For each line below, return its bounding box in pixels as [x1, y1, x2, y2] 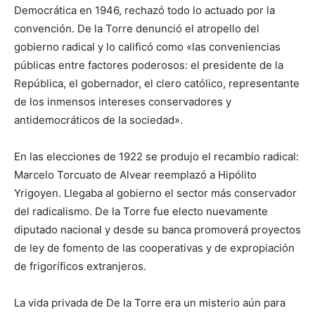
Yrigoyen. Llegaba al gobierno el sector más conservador [14, 186, 297, 200]
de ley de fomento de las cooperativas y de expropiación [14, 240, 295, 255]
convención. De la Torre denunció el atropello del [14, 21, 259, 35]
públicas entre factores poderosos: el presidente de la [14, 58, 283, 72]
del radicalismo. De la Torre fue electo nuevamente [14, 204, 268, 218]
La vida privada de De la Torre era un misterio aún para [14, 295, 285, 309]
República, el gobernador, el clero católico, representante [14, 76, 300, 90]
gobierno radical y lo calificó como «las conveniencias [14, 39, 281, 53]
